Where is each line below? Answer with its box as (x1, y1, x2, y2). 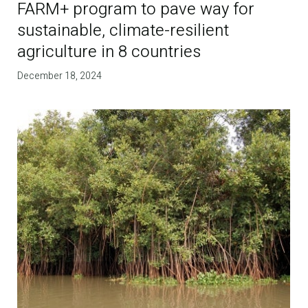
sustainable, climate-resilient (17, 18, 230, 43)
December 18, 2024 (17, 68, 102, 83)
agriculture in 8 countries (17, 39, 201, 64)
